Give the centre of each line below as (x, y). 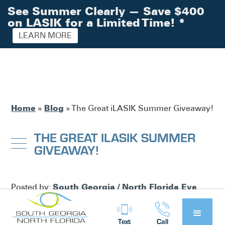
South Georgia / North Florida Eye (125, 187)
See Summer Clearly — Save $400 (106, 11)
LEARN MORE (45, 35)
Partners (30, 201)
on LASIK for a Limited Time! (93, 23)
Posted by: (32, 187)
